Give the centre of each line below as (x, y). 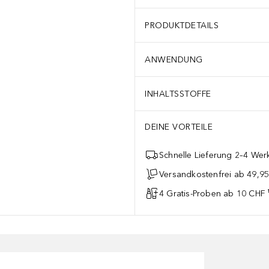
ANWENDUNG (174, 59)
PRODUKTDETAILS (182, 25)
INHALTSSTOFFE (178, 94)
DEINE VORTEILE (179, 127)
